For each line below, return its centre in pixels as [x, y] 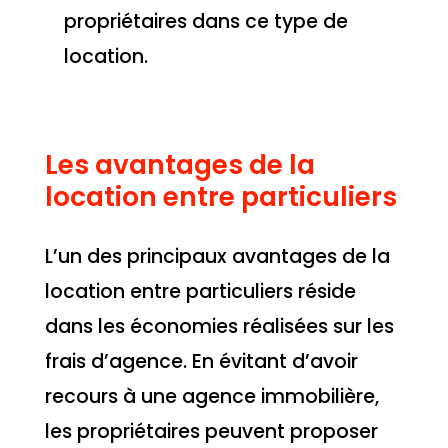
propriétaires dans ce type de [205, 22]
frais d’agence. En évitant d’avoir [201, 361]
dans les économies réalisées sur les [219, 326]
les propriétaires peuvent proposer [211, 431]
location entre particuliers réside [200, 291]
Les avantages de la [179, 164]
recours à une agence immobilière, [211, 396]
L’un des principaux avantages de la [217, 256]
